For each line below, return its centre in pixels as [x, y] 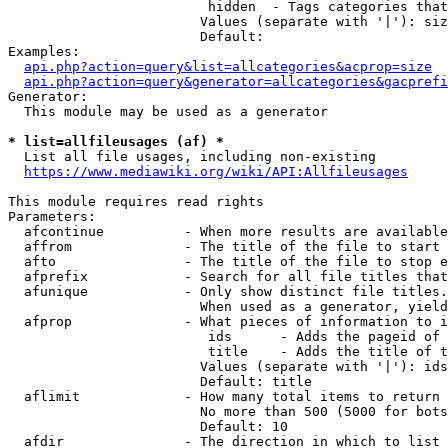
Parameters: [52, 216]
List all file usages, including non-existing [192, 156]
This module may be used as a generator [168, 111]
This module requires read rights [136, 201]
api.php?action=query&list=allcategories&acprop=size [228, 66]
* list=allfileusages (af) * [116, 141]
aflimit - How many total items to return [224, 396]
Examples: [44, 51]
